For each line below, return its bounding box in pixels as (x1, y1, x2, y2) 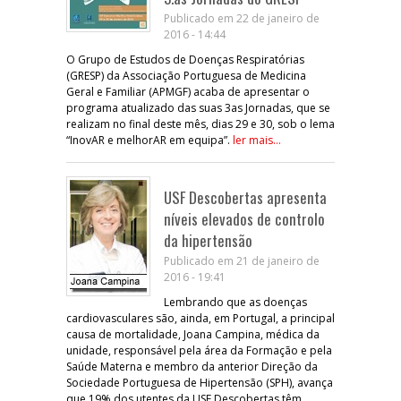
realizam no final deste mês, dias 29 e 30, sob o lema (66, 115, 335, 132)
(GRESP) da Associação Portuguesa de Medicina (66, 67, 306, 83)
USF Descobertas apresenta (164, 185, 327, 209)
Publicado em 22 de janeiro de (164, 10, 320, 26)
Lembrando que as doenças (164, 294, 307, 310)
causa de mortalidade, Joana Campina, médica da (66, 326, 320, 342)
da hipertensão (164, 228, 252, 252)
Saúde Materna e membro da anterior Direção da (66, 358, 318, 374)
